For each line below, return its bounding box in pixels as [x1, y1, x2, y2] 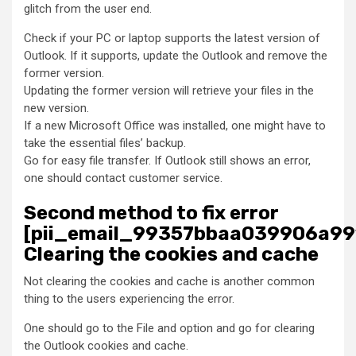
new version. [24, 101, 89, 116]
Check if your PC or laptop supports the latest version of [24, 31, 320, 46]
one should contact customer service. [24, 171, 222, 186]
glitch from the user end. [24, 2, 152, 17]
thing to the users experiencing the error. [24, 292, 234, 307]
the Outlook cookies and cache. [24, 339, 188, 354]
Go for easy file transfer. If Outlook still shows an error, [24, 153, 311, 168]
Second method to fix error [24, 202, 279, 225]
